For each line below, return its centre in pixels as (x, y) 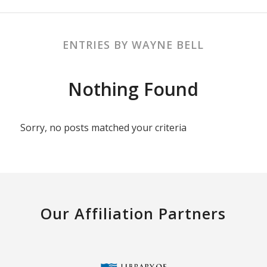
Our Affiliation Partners (133, 214)
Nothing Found (133, 89)
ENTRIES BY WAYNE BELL (133, 45)
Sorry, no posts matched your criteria (103, 127)
